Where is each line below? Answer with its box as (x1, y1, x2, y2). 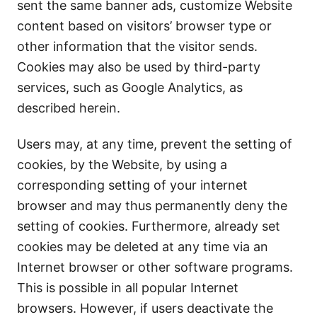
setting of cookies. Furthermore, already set (17, 219, 280, 234)
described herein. (17, 100, 120, 115)
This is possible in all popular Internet (17, 280, 238, 295)
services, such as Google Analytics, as (17, 80, 243, 95)
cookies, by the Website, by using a (17, 157, 227, 172)
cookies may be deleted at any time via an (17, 239, 268, 254)
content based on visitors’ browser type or (17, 18, 272, 33)
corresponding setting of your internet (17, 178, 248, 192)
